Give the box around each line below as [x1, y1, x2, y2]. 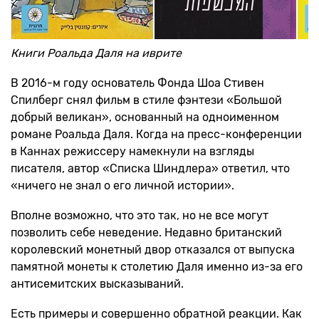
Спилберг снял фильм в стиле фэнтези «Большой [11, 93, 282, 107]
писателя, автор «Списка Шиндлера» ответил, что [11, 162, 290, 175]
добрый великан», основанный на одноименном [11, 110, 279, 124]
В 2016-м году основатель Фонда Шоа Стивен [11, 76, 264, 90]
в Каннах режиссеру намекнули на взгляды [11, 145, 254, 158]
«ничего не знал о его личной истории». [11, 179, 234, 192]
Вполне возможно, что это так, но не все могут [11, 209, 268, 222]
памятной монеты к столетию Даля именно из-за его [11, 260, 303, 273]
